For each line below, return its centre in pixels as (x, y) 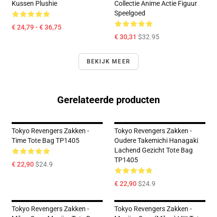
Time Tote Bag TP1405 (46, 140)
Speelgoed (130, 13)
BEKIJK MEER (108, 62)
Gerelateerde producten (108, 100)
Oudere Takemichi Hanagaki (156, 140)
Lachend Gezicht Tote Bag (154, 150)
